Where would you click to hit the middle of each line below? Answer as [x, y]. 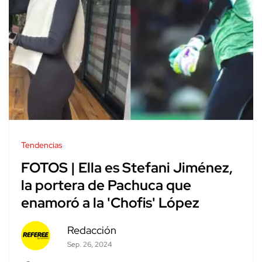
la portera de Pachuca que [106, 185]
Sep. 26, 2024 [89, 244]
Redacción [92, 230]
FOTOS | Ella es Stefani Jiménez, [127, 168]
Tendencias [42, 145]
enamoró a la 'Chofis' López [110, 203]
